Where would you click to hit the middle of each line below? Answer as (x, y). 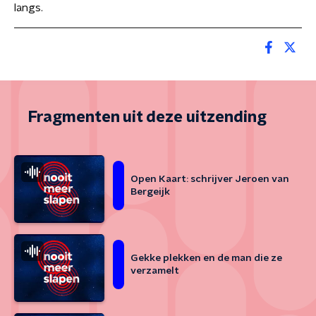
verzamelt (155, 271)
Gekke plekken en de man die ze (206, 258)
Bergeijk (150, 192)
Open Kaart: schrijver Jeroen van (210, 179)
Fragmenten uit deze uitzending (147, 117)
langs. (29, 8)
